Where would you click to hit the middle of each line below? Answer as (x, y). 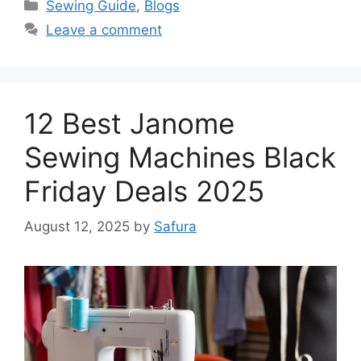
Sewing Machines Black (180, 157)
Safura (175, 227)
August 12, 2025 (77, 227)
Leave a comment (104, 29)
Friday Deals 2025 (144, 191)
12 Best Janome (129, 123)
